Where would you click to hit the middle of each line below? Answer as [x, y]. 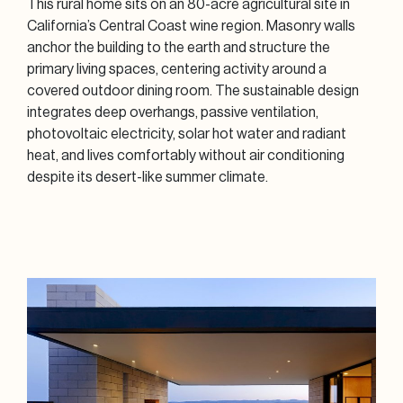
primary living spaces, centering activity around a [177, 69]
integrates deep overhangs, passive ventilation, [173, 112]
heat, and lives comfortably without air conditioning [186, 155]
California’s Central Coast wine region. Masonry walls [191, 26]
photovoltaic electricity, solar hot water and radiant [187, 134]
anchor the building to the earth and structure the [179, 47]
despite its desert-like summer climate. [148, 177]
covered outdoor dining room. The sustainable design [193, 90]
